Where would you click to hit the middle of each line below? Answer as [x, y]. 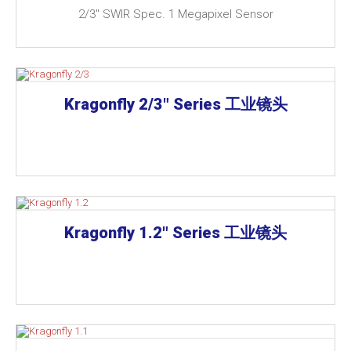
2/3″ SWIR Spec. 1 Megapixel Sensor [175, 14]
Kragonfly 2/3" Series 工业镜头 [175, 104]
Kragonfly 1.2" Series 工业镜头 [175, 233]
